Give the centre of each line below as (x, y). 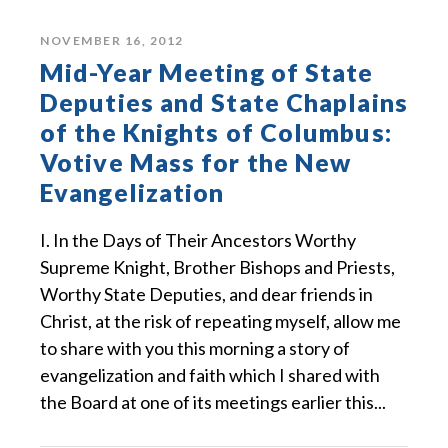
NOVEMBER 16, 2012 (112, 41)
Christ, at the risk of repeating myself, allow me (220, 321)
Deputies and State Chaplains (224, 102)
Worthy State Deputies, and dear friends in (206, 294)
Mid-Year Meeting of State (207, 72)
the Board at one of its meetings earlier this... (213, 402)
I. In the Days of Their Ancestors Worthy (198, 240)
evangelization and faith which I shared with (210, 375)
